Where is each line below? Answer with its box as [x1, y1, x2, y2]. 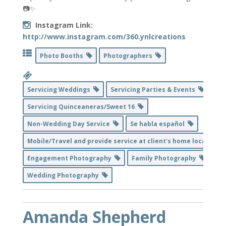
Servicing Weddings [27, 85, 93, 94]
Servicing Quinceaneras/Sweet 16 [27, 102, 138, 111]
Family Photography [131, 154, 199, 163]
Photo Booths [39, 51, 86, 61]
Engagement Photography [27, 154, 115, 163]
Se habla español [130, 120, 188, 129]
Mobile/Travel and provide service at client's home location [27, 137, 222, 146]
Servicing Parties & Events [110, 85, 198, 94]
